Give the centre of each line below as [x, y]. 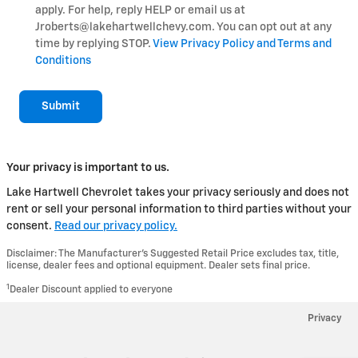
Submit [61, 106]
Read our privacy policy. [116, 227]
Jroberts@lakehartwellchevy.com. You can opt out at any [183, 27]
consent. [30, 227]
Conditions [63, 60]
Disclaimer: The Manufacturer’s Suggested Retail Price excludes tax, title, [173, 254]
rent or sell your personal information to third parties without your [179, 210]
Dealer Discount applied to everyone [91, 290]
